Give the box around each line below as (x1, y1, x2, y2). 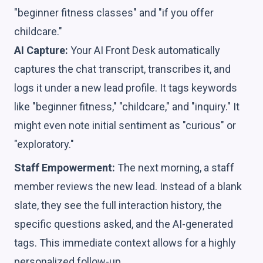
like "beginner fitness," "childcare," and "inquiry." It (14, 100, 240, 113)
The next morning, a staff (115, 161, 234, 174)
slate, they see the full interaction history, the (14, 198, 222, 211)
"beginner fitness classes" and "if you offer (14, 6, 214, 19)
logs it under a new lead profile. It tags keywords (14, 81, 237, 94)
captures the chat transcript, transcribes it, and (14, 62, 231, 75)
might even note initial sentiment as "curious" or (14, 119, 236, 131)
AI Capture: (14, 43, 68, 56)
